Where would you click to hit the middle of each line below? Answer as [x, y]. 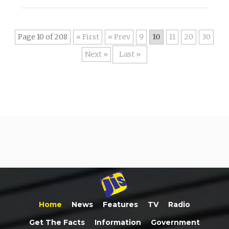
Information [118, 222]
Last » [130, 54]
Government [175, 222]
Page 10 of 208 [43, 37]
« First [88, 37]
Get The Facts [57, 222]
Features [120, 204]
